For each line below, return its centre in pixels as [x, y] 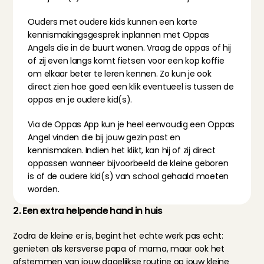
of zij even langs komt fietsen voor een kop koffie [126, 61]
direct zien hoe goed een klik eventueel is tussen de [131, 87]
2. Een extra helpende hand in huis [88, 211]
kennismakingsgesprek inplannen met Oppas [119, 35]
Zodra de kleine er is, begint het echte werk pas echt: [118, 236]
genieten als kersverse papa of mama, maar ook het [119, 249]
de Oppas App [70, 124]
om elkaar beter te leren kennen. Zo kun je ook [120, 74]
